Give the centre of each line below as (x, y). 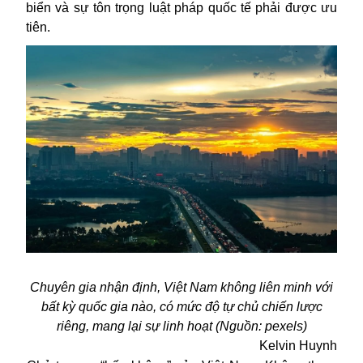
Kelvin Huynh (298, 346)
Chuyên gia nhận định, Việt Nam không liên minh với (181, 288)
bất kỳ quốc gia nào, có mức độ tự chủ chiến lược (181, 307)
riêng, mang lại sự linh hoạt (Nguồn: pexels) (181, 327)
